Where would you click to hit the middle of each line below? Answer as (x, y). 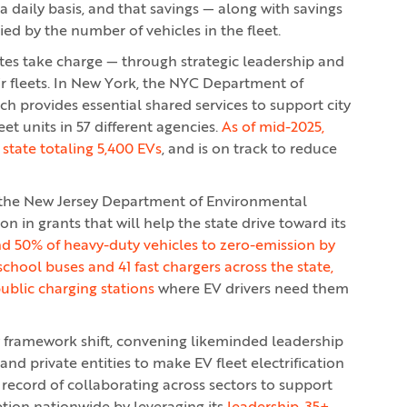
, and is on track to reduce (249, 150)
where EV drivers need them (252, 290)
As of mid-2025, (273, 128)
